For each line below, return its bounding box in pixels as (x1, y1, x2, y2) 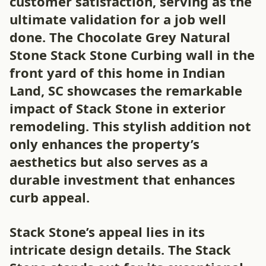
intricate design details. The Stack (9, 240, 231, 258)
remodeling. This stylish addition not (9, 117, 251, 135)
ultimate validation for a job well (9, 10, 226, 28)
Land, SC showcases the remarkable (9, 81, 242, 99)
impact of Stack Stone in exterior (9, 99, 226, 117)
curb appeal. (9, 188, 90, 206)
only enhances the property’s (9, 135, 199, 153)
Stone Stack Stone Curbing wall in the (9, 46, 255, 64)
